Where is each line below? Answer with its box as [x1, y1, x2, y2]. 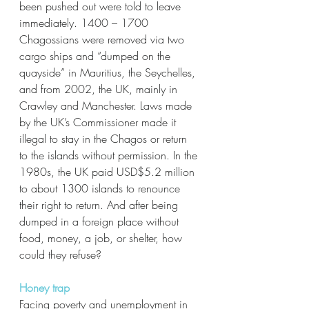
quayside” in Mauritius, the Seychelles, [19, 65, 199, 80]
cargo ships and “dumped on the [19, 48, 174, 63]
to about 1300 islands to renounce [19, 181, 183, 196]
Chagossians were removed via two [19, 32, 188, 47]
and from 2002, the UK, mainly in [19, 81, 181, 97]
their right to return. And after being [19, 197, 181, 212]
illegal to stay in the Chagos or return [19, 131, 190, 146]
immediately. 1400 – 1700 [19, 15, 152, 30]
